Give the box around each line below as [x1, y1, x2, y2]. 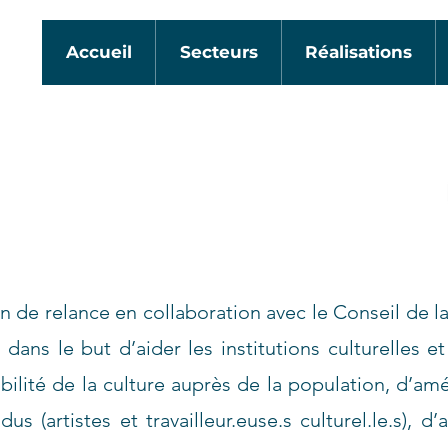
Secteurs [179, 42, 258, 62]
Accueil [65, 42, 132, 62]
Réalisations [305, 42, 412, 62]
